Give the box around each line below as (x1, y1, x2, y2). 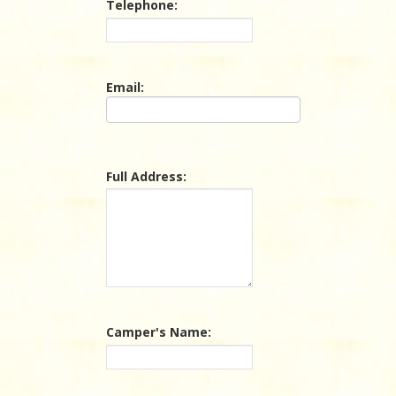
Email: (106, 79, 144, 95)
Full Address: (106, 168, 187, 185)
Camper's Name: (106, 324, 211, 340)
